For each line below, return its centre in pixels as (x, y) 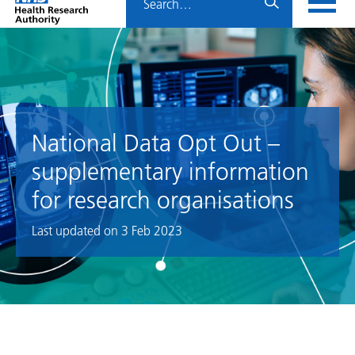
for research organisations (163, 200)
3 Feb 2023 (152, 231)
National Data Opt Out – (156, 143)
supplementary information (170, 172)
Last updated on (76, 231)
